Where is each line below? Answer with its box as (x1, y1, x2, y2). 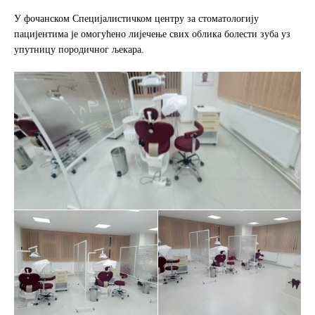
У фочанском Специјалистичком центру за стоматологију (14, 13, 259, 24)
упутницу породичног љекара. (14, 44, 144, 55)
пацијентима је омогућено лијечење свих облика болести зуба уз (14, 28, 290, 39)
